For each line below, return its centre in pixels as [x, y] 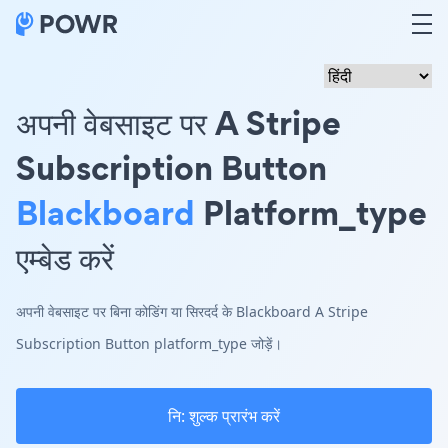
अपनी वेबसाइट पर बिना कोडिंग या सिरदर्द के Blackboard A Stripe [192, 311]
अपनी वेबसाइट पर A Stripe [178, 122]
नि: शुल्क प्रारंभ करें [224, 416]
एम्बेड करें [65, 257]
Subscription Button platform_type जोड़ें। [149, 343]
